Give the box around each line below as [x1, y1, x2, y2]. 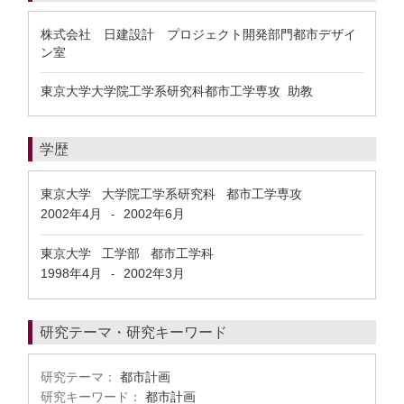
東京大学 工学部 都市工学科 [41, 246, 214, 261]
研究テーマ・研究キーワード [40, 325, 227, 340]
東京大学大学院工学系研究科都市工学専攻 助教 [41, 84, 317, 98]
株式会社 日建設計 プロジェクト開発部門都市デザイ [41, 27, 356, 41]
